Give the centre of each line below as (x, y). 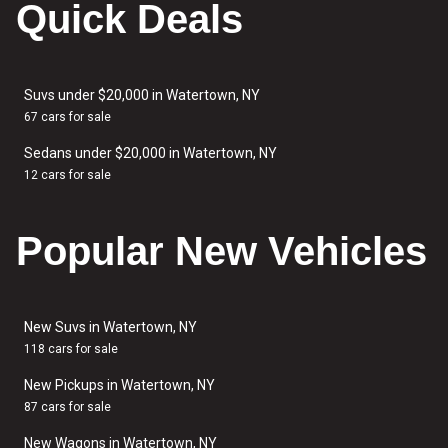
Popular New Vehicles (221, 251)
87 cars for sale (67, 407)
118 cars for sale (71, 349)
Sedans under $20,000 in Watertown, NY (150, 153)
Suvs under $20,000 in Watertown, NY (142, 95)
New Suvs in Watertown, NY (110, 327)
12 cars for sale (67, 175)
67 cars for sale (67, 117)
